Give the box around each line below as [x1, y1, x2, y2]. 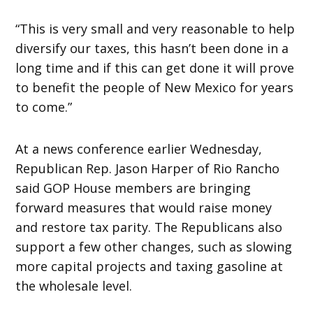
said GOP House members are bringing [15, 179, 252, 196]
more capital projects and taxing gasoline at [15, 257, 284, 275]
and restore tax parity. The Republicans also [15, 218, 283, 235]
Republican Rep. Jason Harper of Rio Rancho [15, 159, 280, 177]
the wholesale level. [15, 277, 133, 294]
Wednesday [190, 140, 259, 157]
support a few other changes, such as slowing [15, 238, 293, 255]
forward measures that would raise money [15, 198, 272, 216]
